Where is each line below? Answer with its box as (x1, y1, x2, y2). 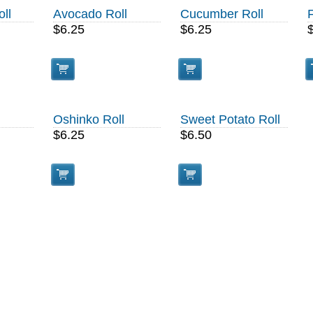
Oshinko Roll (53, 112, 124, 126)
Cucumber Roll (180, 7, 263, 21)
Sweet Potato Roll (180, 112, 280, 126)
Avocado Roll (53, 7, 127, 21)
